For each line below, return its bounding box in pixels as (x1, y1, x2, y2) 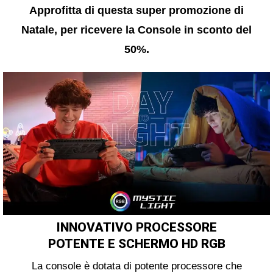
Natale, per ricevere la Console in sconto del (21, 24, 252, 37)
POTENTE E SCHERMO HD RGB (48, 236, 225, 252)
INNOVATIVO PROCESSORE (56, 220, 217, 235)
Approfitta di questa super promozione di (29, 4, 244, 17)
